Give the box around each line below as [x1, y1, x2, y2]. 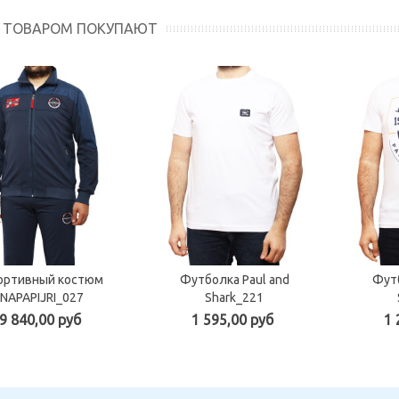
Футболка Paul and [179, 272, 289, 287]
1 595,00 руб [191, 311, 273, 328]
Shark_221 [205, 289, 264, 305]
